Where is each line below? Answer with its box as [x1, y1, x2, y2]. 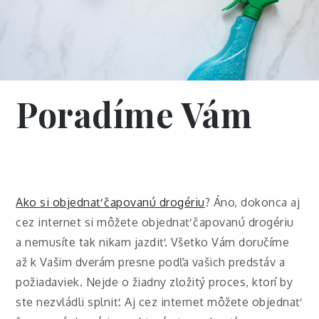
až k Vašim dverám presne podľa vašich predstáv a [16, 254, 286, 269]
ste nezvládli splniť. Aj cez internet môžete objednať [16, 294, 300, 309]
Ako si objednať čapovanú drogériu [16, 194, 205, 209]
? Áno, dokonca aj [204, 194, 300, 209]
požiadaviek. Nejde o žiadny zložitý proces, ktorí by [16, 274, 293, 289]
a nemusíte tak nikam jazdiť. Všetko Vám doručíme [16, 234, 290, 249]
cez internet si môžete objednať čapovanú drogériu [16, 214, 294, 229]
